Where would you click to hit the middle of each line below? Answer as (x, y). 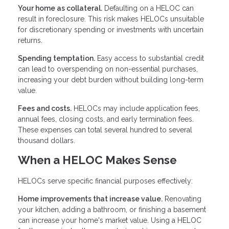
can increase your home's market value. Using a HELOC (110, 220)
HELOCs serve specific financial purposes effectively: (105, 181)
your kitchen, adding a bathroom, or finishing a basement (112, 209)
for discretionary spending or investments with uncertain (111, 30)
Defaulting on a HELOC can (148, 8)
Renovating (182, 199)
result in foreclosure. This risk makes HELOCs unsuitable (111, 19)
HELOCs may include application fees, (136, 109)
